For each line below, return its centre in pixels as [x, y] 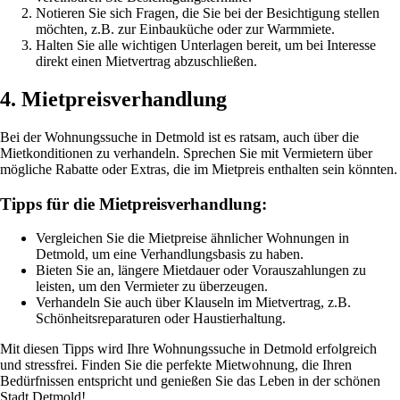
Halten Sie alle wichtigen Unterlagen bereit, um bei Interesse [206, 46]
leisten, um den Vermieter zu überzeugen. [152, 287]
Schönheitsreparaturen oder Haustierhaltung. [161, 319]
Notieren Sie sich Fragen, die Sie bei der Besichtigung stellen [208, 13]
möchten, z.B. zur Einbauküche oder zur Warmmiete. [185, 29]
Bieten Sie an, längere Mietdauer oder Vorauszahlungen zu [201, 271]
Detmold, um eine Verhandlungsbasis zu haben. [170, 254]
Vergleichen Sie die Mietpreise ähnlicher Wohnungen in [192, 238]
